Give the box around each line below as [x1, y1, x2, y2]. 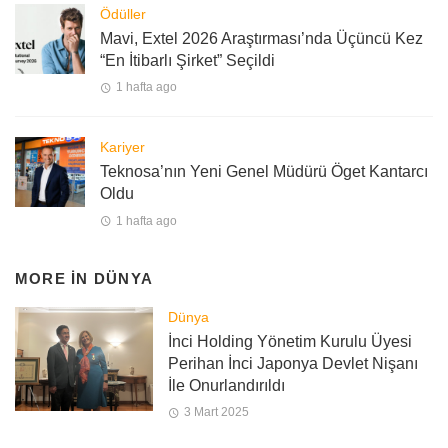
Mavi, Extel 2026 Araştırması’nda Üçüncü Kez [100, 30, 423, 48]
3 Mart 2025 [183, 405, 249, 420]
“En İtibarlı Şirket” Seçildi [100, 52, 275, 70]
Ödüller [100, 6, 146, 23]
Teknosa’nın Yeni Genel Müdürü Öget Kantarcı [100, 163, 428, 181]
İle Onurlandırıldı [167, 377, 285, 395]
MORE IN [15, 269, 94, 287]
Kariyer [100, 139, 145, 156]
